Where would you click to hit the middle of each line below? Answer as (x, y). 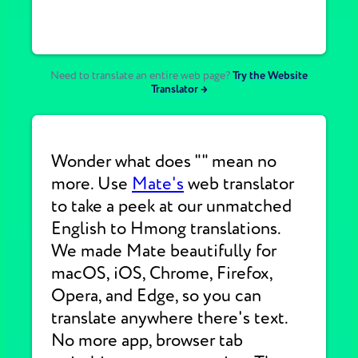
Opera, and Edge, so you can (156, 296)
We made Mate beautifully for (164, 251)
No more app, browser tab (147, 340)
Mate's (158, 184)
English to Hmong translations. (166, 229)
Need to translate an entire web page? (140, 76)
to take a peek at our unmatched (171, 206)
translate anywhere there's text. (169, 318)
